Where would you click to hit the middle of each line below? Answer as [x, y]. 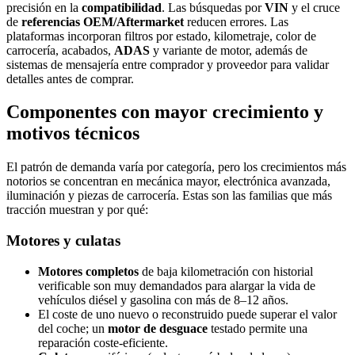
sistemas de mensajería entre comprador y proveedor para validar [168, 64]
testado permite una [258, 328]
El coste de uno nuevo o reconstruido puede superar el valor [187, 314]
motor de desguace [158, 328]
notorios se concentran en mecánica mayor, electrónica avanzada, [168, 181]
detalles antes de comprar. [70, 78]
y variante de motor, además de [229, 50]
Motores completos [88, 271]
